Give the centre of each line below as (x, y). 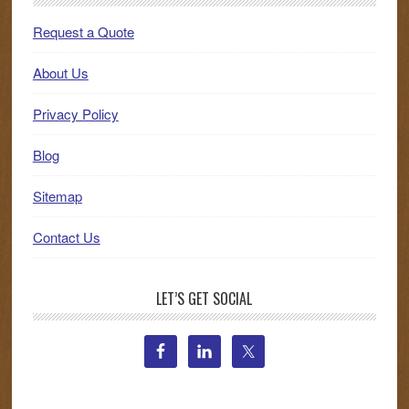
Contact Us (66, 237)
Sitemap (57, 196)
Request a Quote (83, 31)
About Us (60, 73)
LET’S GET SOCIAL (204, 299)
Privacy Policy (75, 114)
